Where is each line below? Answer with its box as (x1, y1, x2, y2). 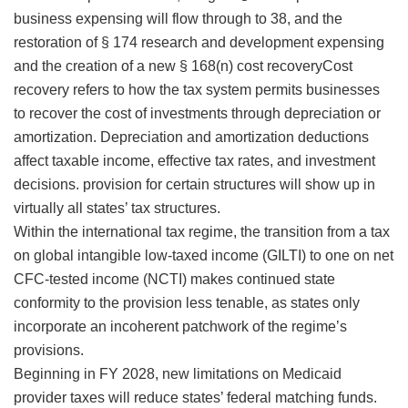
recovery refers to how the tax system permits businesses (14, 82, 380, 98)
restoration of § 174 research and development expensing (14, 35, 384, 51)
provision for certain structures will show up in (79, 177, 375, 193)
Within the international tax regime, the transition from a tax (14, 224, 390, 240)
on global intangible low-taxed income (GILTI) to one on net (14, 248, 393, 264)
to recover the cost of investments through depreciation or (14, 106, 381, 122)
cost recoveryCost (237, 58, 352, 75)
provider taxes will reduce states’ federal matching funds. (14, 390, 377, 406)
